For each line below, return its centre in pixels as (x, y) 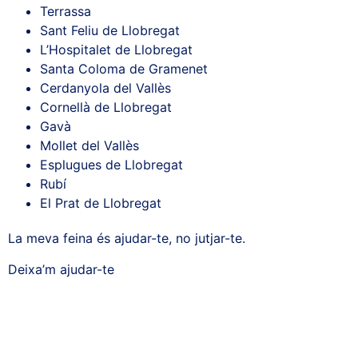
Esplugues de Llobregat (111, 165)
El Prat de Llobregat (101, 203)
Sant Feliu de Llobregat (110, 31)
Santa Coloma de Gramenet (124, 69)
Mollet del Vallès (89, 146)
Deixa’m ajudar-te (61, 269)
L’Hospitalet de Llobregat (116, 50)
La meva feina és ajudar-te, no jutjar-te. (127, 239)
